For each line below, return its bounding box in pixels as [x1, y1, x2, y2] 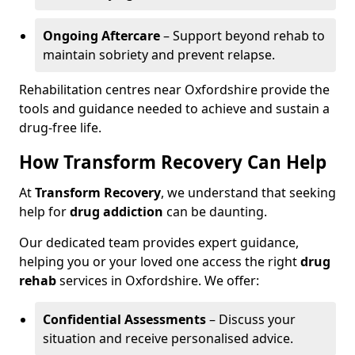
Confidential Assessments [43, 311, 206, 328]
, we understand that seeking [161, 184, 336, 201]
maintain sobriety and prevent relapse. [43, 46, 275, 63]
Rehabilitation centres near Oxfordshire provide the [19, 81, 330, 98]
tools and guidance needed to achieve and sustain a [19, 100, 330, 117]
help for [19, 203, 70, 220]
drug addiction [70, 203, 163, 220]
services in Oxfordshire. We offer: [56, 272, 259, 289]
